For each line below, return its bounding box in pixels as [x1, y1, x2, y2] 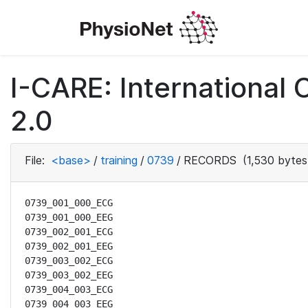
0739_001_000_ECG [25, 197, 113, 208]
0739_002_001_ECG [25, 226, 113, 237]
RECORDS [184, 153, 236, 167]
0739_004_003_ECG [25, 284, 113, 295]
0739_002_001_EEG [25, 241, 113, 252]
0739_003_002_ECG [25, 255, 113, 266]
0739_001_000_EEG [25, 212, 113, 223]
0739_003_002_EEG [25, 269, 113, 280]
